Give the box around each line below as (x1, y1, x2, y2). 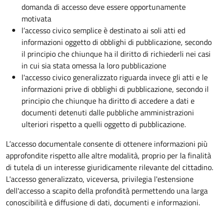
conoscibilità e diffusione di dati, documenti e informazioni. (6, 196, 200, 208)
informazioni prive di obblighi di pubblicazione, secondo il (22, 83, 209, 95)
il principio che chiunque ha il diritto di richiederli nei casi (22, 47, 211, 60)
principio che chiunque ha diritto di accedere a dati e (22, 94, 195, 107)
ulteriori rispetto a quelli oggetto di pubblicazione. (22, 118, 186, 130)
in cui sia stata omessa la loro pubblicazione (22, 59, 166, 71)
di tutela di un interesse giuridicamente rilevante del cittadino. (6, 161, 213, 173)
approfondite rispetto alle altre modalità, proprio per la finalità (6, 149, 211, 161)
